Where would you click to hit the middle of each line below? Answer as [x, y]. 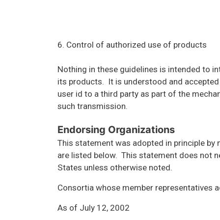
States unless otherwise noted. [115, 167]
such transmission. [93, 106]
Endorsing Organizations [116, 129]
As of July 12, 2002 [94, 207]
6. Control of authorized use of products [132, 44]
